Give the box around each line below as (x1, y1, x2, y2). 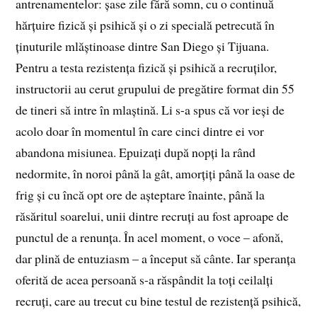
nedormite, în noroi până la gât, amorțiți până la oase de (16, 165, 296, 183)
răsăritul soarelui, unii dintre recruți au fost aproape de (16, 207, 289, 225)
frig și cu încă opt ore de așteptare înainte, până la (16, 186, 265, 204)
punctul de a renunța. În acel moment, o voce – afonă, (16, 229, 284, 246)
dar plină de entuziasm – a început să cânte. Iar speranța (16, 250, 296, 267)
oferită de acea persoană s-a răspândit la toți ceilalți (16, 271, 274, 289)
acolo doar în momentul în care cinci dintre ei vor (16, 122, 265, 140)
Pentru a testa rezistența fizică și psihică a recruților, (16, 59, 277, 76)
